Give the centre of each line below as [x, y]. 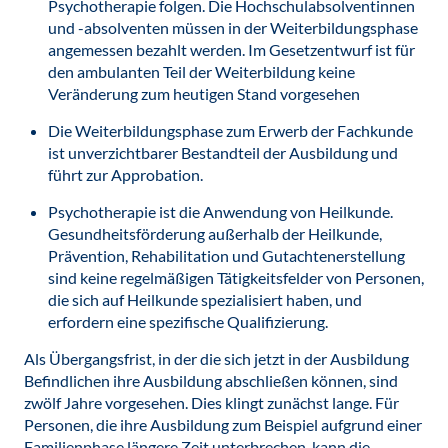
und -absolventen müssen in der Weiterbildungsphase [233, 27]
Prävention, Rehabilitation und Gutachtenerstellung [226, 255]
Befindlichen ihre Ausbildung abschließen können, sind [211, 380]
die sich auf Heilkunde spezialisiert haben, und [205, 299]
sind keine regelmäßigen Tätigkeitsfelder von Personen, [236, 277]
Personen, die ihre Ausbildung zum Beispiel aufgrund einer [223, 424]
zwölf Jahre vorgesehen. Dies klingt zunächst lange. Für [211, 402]
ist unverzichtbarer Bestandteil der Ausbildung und [223, 152]
